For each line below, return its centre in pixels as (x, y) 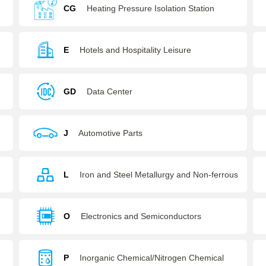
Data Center (110, 91)
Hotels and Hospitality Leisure (136, 50)
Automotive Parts (111, 133)
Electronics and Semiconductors (141, 216)
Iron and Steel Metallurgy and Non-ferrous (159, 175)
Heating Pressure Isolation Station (151, 8)
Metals (76, 210)
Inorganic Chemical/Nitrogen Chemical (152, 258)
